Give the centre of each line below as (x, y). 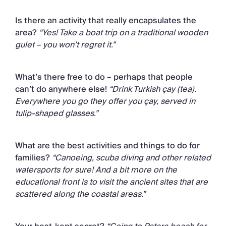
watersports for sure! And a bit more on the (96, 170)
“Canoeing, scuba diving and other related (130, 158)
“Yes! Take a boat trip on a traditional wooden (123, 33)
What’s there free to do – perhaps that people (104, 77)
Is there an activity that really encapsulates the (106, 21)
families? (33, 158)
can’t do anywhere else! (61, 90)
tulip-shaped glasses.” (56, 114)
